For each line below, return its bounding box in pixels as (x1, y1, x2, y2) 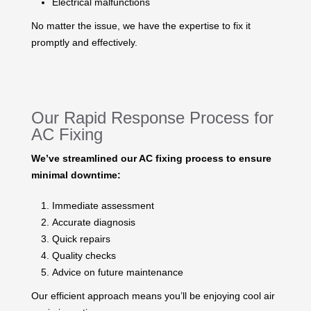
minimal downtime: (31, 169, 121, 180)
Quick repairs (52, 233, 110, 244)
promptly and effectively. (31, 36, 137, 48)
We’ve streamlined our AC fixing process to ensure (31, 152, 271, 164)
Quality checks (52, 249, 116, 261)
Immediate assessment (52, 199, 154, 211)
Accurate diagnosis (52, 216, 135, 228)
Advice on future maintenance (52, 266, 183, 278)
